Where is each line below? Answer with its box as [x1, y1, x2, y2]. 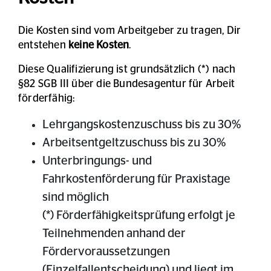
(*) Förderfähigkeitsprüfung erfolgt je [42, 209, 235, 222]
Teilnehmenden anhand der [42, 227, 186, 240]
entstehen [18, 40, 68, 51]
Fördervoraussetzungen [42, 246, 170, 258]
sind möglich [42, 191, 111, 204]
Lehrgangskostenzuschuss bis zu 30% [42, 119, 241, 131]
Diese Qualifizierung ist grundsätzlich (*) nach [18, 64, 236, 76]
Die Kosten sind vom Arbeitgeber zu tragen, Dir [18, 25, 241, 37]
